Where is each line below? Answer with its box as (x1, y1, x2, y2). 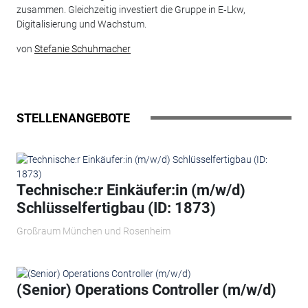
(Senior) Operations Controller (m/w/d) (16, 280, 276, 298)
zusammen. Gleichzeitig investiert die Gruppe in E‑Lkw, (16, 4, 245, 16)
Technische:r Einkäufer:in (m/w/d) (16, 181, 245, 199)
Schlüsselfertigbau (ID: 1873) (16, 199, 216, 217)
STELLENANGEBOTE (16, 110, 130, 125)
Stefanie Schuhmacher (34, 43, 131, 55)
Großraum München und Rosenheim (16, 225, 170, 237)
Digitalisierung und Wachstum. (16, 19, 146, 30)
